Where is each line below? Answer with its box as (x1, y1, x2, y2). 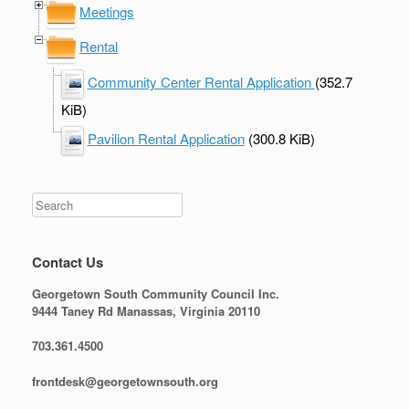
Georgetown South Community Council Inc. (32, 284, 279, 302)
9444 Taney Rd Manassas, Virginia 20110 (32, 301, 260, 320)
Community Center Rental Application (87, 71, 315, 91)
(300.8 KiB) (244, 128, 315, 148)
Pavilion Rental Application (87, 128, 245, 148)
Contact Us (32, 251, 103, 272)
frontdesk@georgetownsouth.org (32, 372, 218, 390)
